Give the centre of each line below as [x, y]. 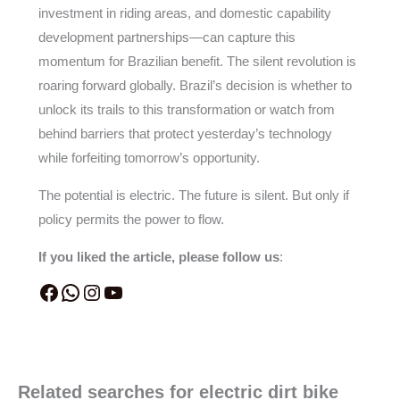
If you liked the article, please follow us [158, 257]
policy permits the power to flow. [131, 219]
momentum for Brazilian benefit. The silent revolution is [197, 61]
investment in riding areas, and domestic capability [184, 13]
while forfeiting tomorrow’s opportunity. [149, 158]
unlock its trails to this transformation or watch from [186, 109]
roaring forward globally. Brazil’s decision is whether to [195, 85]
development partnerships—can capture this [167, 37]
